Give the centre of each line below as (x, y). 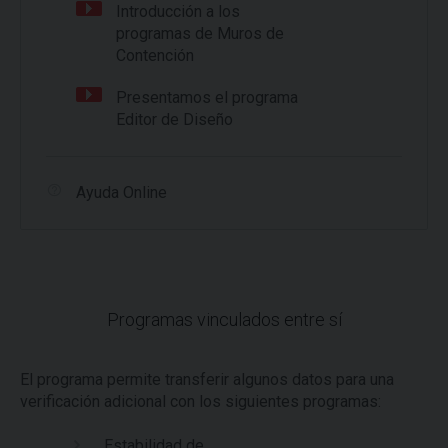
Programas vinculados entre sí (224, 319)
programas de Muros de (200, 33)
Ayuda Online (121, 192)
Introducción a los (178, 11)
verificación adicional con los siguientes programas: (200, 401)
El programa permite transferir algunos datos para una (207, 379)
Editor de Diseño (174, 119)
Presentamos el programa (207, 97)
